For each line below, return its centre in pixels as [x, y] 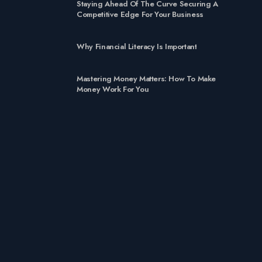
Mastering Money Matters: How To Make [146, 79]
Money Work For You [113, 89]
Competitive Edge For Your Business [140, 14]
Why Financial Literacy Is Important [137, 46]
